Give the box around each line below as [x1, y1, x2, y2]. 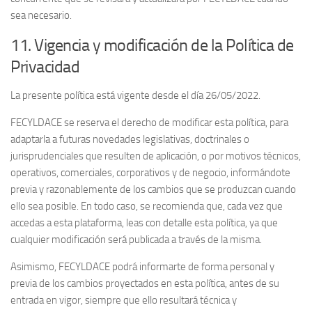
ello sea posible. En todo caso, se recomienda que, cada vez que [10, 200, 283, 213]
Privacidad [10, 56, 79, 77]
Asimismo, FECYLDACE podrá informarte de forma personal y [10, 260, 274, 274]
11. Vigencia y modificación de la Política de [10, 35, 294, 56]
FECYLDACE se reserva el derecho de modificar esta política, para [10, 116, 288, 130]
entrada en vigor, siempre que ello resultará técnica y [10, 294, 237, 307]
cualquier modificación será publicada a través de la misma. [10, 233, 262, 247]
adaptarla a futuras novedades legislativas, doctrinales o [10, 133, 249, 146]
